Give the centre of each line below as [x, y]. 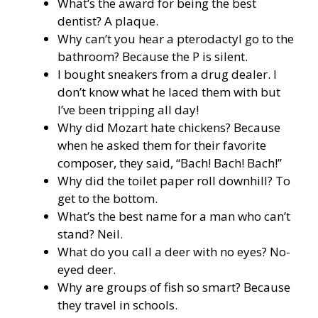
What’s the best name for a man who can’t [174, 216]
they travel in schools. [117, 305]
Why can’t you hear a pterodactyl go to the [176, 39]
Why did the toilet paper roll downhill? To [174, 181]
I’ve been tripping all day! [128, 110]
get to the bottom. [108, 199]
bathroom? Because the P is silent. [153, 57]
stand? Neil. [90, 234]
